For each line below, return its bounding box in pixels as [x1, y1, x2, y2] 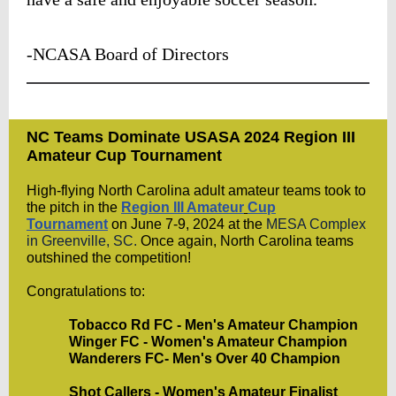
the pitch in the [27, 200, 121, 215]
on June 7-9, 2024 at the [111, 217, 266, 232]
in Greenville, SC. [27, 233, 137, 248]
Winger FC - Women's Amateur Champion [69, 334, 347, 349]
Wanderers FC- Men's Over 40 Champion [69, 351, 340, 366]
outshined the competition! [27, 250, 191, 265]
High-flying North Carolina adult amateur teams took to [27, 183, 366, 198]
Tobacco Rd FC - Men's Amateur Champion [69, 317, 358, 332]
